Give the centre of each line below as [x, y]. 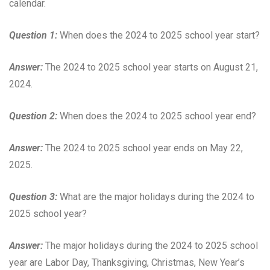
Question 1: [33, 35]
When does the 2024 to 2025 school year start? [159, 35]
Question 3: [33, 196]
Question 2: [33, 116]
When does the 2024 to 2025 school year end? [157, 116]
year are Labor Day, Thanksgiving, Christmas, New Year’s [127, 262]
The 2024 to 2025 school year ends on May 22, [143, 148]
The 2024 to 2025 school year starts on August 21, [150, 67]
